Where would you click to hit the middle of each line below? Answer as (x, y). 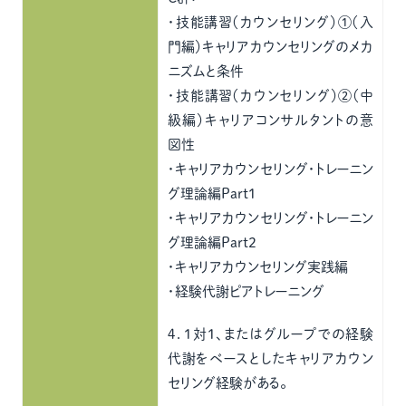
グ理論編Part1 (213, 193)
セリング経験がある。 (228, 383)
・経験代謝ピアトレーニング (246, 291)
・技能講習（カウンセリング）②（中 (271, 96)
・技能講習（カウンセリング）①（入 (271, 22)
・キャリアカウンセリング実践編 (258, 267)
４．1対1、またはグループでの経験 (271, 334)
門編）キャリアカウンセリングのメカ (271, 47)
